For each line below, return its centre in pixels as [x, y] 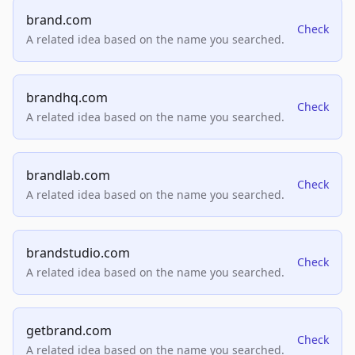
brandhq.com [67, 97]
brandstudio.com [78, 253]
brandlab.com [68, 175]
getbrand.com [69, 330]
